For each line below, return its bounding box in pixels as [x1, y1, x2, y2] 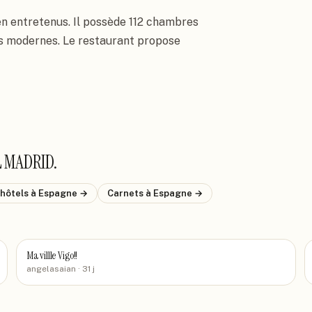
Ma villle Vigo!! [26, 249, 78, 263]
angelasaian [26, 264, 76, 274]
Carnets [107, 188, 146, 198]
